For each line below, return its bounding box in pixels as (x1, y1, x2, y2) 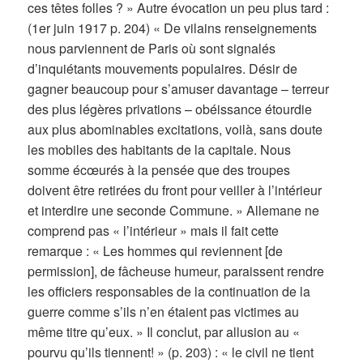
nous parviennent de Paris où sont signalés (28, 39, 276, 58)
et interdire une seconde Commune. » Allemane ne (28, 201, 320, 220)
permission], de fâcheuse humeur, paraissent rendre (28, 262, 325, 281)
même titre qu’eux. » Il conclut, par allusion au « (28, 322, 301, 342)
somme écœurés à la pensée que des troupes (28, 160, 291, 180)
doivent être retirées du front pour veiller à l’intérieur (28, 181, 322, 200)
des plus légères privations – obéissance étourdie (28, 100, 313, 119)
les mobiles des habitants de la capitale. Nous (28, 140, 292, 160)
